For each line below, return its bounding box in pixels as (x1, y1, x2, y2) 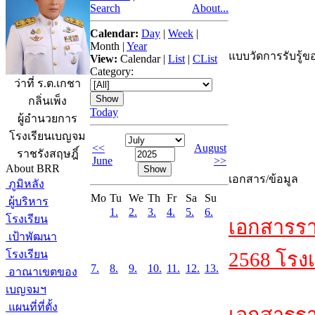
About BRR (6, 162, 60, 174)
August (194, 142, 226, 154)
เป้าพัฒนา (6, 231, 57, 243)
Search (90, 2, 120, 14)
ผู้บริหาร (6, 195, 49, 207)
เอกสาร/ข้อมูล (229, 173, 298, 185)
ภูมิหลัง (6, 178, 44, 190)
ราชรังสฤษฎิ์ (17, 148, 79, 160)
